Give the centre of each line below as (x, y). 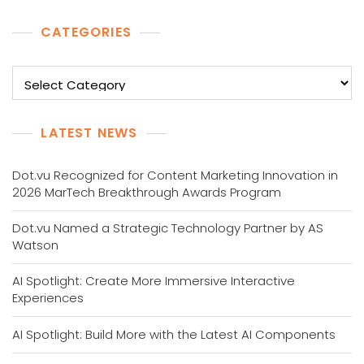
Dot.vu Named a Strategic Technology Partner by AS (168, 228)
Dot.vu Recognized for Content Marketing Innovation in (175, 175)
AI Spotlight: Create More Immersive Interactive (154, 281)
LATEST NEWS (89, 133)
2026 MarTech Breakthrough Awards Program (147, 192)
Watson (35, 245)
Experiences (48, 298)
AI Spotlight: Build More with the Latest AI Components (174, 334)
